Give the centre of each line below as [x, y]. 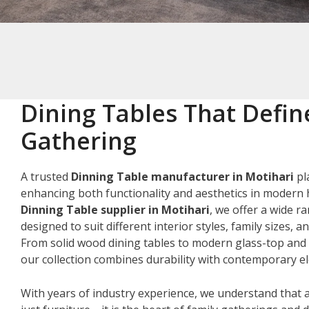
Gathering [79, 140]
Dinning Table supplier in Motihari [115, 209]
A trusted [46, 176]
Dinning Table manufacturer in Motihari [182, 176]
